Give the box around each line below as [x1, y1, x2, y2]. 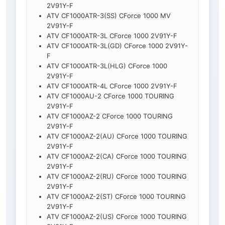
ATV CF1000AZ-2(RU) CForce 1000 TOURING [47, 172, 187, 181]
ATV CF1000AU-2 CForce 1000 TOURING [47, 92, 174, 100]
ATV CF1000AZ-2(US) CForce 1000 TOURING [47, 212, 187, 221]
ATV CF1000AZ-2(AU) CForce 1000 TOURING [47, 132, 187, 141]
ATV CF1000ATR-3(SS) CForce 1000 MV [47, 12, 171, 20]
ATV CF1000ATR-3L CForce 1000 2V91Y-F [47, 32, 177, 40]
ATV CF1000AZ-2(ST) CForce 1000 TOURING [47, 192, 186, 201]
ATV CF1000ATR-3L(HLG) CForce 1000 [47, 62, 167, 70]
